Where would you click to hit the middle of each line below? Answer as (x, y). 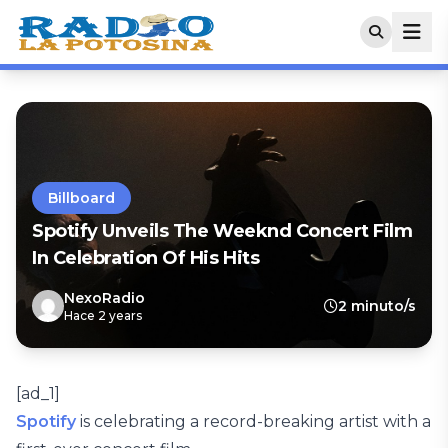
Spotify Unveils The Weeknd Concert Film (222, 231)
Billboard (81, 198)
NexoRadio (104, 298)
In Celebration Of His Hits (146, 258)
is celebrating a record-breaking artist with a (253, 421)
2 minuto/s (377, 306)
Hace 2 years (103, 315)
